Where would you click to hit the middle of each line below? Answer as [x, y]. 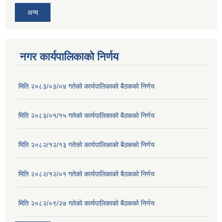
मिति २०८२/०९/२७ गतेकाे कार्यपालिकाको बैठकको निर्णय [86, 203]
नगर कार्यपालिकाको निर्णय [69, 56]
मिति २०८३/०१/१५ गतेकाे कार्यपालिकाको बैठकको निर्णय [86, 115]
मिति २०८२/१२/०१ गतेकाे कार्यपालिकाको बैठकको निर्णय [86, 174]
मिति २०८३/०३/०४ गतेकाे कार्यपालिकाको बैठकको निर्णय [86, 86]
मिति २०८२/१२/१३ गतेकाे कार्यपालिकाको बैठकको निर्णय [86, 144]
